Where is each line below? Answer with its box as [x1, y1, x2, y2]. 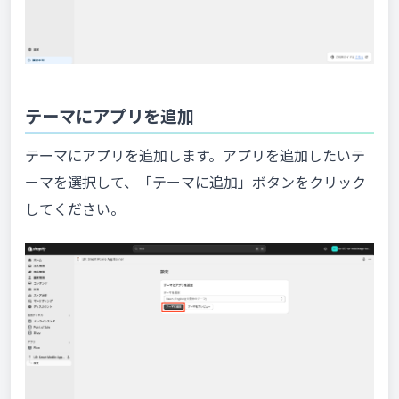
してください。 [25, 198, 125, 220]
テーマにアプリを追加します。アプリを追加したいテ [25, 144, 365, 167]
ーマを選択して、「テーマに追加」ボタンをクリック [25, 171, 366, 193]
